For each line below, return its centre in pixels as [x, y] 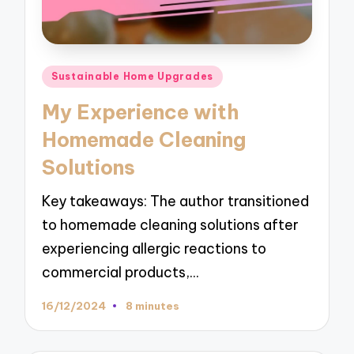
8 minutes [152, 306]
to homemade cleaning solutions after [171, 225]
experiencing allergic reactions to [154, 249]
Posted [64, 74]
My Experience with [141, 112]
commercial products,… [121, 273]
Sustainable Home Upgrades [133, 77]
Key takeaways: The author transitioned [176, 201]
